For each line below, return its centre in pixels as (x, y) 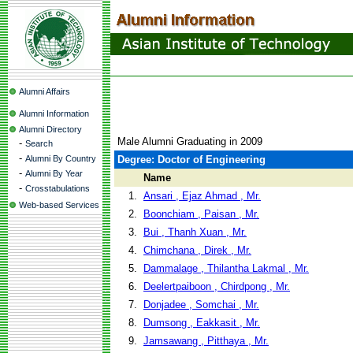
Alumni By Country (61, 158)
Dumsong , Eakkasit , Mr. (202, 323)
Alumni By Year (54, 173)
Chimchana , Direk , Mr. (197, 250)
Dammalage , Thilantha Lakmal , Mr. (226, 268)
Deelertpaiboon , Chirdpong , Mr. (217, 286)
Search (39, 143)
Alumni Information (54, 113)
